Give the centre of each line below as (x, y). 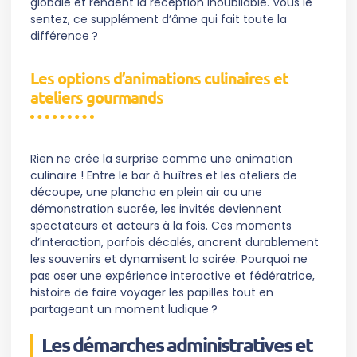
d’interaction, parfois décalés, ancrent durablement (175, 243)
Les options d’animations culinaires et (159, 78)
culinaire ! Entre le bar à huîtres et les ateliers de (164, 176)
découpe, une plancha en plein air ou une (146, 192)
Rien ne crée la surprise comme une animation (161, 159)
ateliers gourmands (97, 98)
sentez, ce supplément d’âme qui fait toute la (159, 20)
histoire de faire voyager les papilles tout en (152, 293)
